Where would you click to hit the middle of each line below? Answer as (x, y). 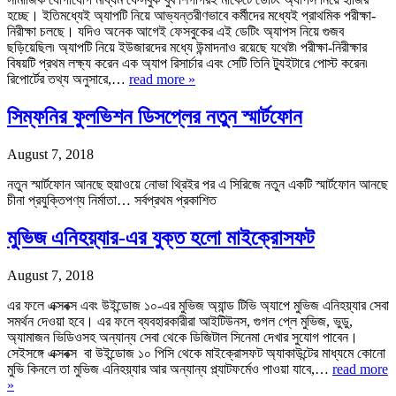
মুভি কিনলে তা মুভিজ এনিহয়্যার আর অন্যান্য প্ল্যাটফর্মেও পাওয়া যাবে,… (170, 369)
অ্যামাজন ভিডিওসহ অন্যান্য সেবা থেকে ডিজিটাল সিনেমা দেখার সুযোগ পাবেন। (183, 337)
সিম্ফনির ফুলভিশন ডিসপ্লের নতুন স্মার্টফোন (155, 116)
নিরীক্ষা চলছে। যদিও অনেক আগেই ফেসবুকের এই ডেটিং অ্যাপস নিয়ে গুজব (175, 31)
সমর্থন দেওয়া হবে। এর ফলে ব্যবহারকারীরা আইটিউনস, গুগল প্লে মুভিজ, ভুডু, (180, 321)
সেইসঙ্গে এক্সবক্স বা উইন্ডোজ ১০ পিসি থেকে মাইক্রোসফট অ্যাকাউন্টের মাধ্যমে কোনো (196, 353)
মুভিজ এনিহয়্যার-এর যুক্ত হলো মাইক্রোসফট (161, 237)
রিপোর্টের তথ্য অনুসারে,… (68, 79)
